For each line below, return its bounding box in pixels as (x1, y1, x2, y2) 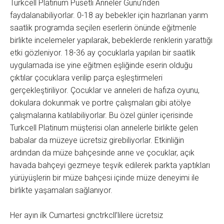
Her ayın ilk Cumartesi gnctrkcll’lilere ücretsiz (10, 210, 163, 220)
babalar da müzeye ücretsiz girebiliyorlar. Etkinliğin (10, 135, 184, 145)
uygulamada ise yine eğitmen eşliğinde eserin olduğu (10, 60, 192, 70)
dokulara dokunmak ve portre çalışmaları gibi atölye (10, 98, 191, 108)
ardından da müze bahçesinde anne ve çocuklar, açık (10, 148, 194, 158)
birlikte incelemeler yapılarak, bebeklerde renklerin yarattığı (10, 35, 212, 45)
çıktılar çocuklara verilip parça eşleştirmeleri (10, 73, 162, 83)
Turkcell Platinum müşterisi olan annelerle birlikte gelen (10, 123, 198, 133)
